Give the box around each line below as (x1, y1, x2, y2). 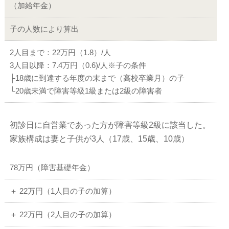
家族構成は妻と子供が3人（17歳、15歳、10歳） (10, 134, 190, 144)
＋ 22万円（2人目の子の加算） (10, 210, 117, 219)
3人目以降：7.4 (10, 61, 63, 70)
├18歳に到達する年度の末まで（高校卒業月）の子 (10, 74, 185, 83)
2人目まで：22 (10, 48, 61, 57)
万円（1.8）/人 (60, 48, 111, 57)
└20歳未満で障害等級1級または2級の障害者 (10, 86, 163, 96)
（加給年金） (10, 1, 56, 10)
